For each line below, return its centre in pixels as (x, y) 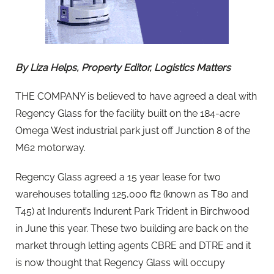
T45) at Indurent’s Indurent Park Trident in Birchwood (132, 211)
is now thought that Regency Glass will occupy (120, 262)
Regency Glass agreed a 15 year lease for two (118, 177)
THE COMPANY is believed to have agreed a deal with (136, 97)
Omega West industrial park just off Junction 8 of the (133, 131)
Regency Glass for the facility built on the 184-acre (128, 114)
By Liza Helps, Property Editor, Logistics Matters (123, 68)
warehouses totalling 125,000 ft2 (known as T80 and (132, 194)
